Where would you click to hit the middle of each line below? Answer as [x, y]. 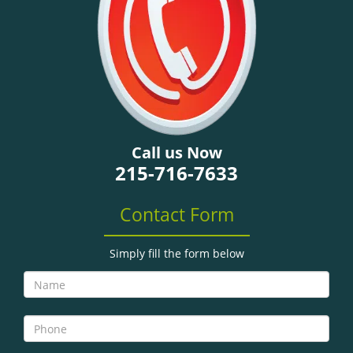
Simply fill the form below [176, 253]
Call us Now [176, 152]
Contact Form [176, 214]
